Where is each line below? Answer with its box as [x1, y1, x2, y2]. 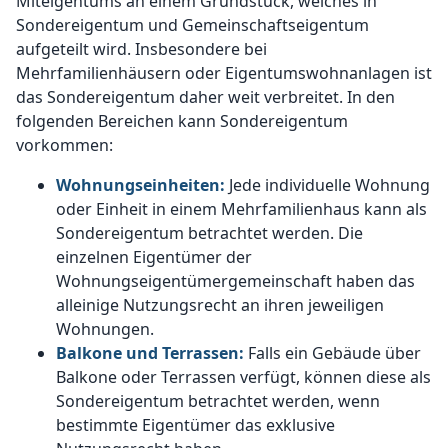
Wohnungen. [56, 318, 154, 341]
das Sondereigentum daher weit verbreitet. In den [16, 86, 395, 109]
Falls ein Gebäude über [244, 342, 421, 365]
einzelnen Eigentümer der [56, 246, 252, 269]
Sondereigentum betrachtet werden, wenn [56, 390, 380, 413]
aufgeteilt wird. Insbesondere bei [16, 38, 267, 61]
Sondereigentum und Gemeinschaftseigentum [16, 14, 369, 37]
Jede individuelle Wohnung [229, 174, 430, 197]
